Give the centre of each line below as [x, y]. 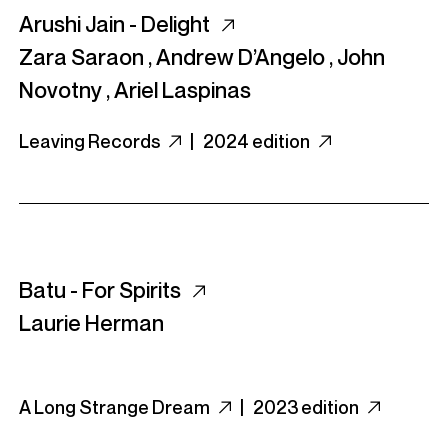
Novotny [60, 90]
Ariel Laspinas [182, 90]
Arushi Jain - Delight [116, 24]
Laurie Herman [91, 323]
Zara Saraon [81, 57]
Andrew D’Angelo [240, 57]
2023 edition [307, 407]
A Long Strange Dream [116, 407]
